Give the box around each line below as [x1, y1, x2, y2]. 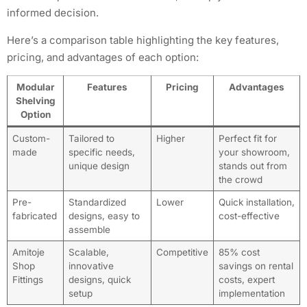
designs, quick [68, 274, 131, 286]
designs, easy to [68, 210, 140, 222]
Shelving [15, 95, 56, 107]
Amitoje [12, 247, 45, 258]
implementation [218, 288, 285, 299]
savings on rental [218, 260, 293, 272]
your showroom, [218, 147, 290, 158]
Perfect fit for [218, 133, 277, 145]
